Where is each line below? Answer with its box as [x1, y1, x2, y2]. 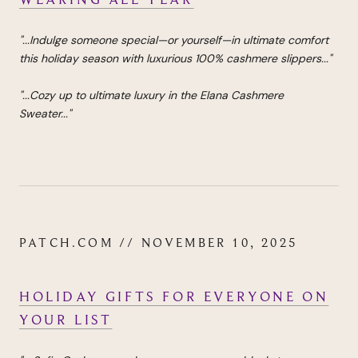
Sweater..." [19, 106, 74, 121]
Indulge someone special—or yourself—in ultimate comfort [30, 33, 328, 48]
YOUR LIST [19, 311, 113, 328]
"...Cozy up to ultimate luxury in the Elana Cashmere [19, 88, 284, 103]
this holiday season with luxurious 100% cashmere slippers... [19, 51, 328, 66]
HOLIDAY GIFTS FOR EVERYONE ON [19, 288, 329, 305]
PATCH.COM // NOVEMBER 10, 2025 [19, 235, 297, 252]
